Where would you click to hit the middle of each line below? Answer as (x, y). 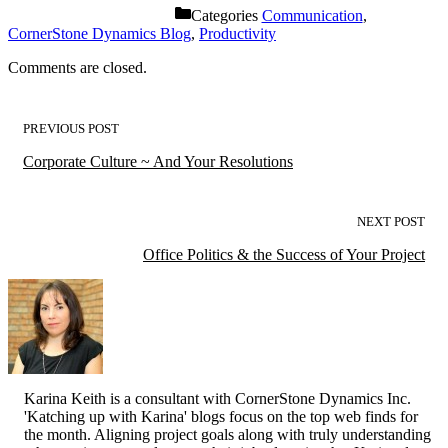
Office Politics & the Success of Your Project (284, 255)
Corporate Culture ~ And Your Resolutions (158, 162)
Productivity (237, 34)
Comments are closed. (77, 68)
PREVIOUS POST (71, 129)
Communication (312, 16)
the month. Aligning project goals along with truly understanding (227, 435)
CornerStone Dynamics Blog (99, 34)
